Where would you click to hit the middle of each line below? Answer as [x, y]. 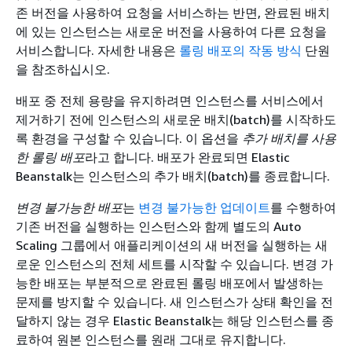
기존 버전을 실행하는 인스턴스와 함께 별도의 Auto [158, 226]
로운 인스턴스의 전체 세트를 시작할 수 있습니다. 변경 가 [174, 264]
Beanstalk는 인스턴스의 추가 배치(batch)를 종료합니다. [173, 176]
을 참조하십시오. [63, 69]
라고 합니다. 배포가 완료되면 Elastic [187, 157]
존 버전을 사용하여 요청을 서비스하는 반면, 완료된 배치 [173, 13]
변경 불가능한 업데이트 [204, 207]
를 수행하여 [303, 207]
